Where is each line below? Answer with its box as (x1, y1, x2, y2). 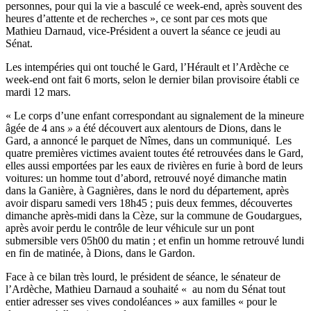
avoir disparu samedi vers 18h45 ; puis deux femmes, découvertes (6, 196, 292, 209)
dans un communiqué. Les (171, 134, 292, 146)
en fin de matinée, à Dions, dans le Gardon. (6, 246, 195, 259)
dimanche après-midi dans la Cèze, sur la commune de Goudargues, (6, 209, 302, 221)
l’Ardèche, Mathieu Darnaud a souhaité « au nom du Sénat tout (6, 283, 285, 295)
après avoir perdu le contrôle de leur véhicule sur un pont (6, 221, 254, 234)
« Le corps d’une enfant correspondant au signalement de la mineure (6, 109, 304, 121)
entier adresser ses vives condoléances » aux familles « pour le (6, 295, 277, 308)
